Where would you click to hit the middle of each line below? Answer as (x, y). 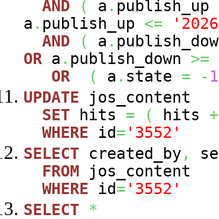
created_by (130, 154)
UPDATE (51, 98)
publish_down (130, 59)
